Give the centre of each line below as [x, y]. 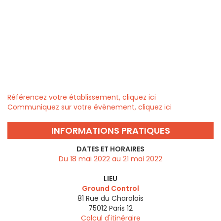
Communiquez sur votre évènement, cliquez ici [90, 107]
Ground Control [110, 189]
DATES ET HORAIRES [110, 149]
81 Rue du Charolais [110, 199]
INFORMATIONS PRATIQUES [110, 131]
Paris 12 [121, 208]
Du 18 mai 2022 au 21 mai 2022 [110, 159]
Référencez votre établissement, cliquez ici [82, 97]
